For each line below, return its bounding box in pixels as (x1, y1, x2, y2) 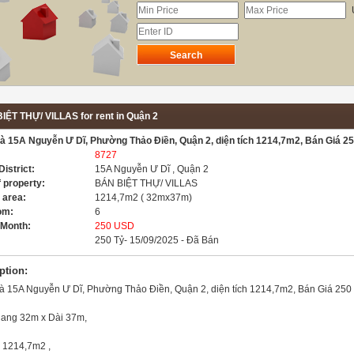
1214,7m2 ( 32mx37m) (95, 192, 192, 203)
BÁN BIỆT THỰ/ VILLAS (95, 178, 198, 189)
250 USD (95, 220, 134, 232)
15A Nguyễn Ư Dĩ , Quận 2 (95, 164, 209, 175)
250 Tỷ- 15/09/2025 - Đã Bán (95, 235, 219, 246)
